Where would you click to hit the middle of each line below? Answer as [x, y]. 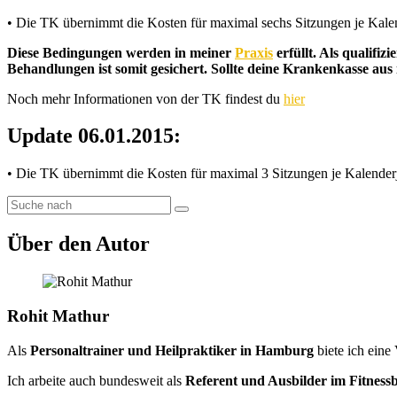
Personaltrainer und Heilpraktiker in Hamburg [172, 350]
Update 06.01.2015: [94, 136]
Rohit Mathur [58, 315]
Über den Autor [78, 244]
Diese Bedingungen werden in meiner [121, 52]
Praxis [254, 52]
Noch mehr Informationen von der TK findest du [145, 98]
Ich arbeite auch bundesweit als [96, 380]
